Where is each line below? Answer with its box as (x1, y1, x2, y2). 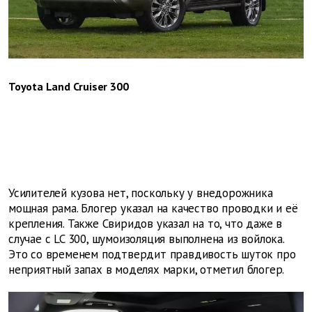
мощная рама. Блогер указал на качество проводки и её (8, 201, 298, 217)
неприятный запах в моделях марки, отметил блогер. (8, 262, 285, 278)
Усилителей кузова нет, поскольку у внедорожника (8, 185, 273, 201)
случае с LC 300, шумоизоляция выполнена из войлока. (8, 231, 284, 247)
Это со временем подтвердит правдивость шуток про (8, 247, 296, 263)
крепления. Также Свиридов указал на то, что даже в (8, 216, 282, 232)
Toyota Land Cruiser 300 (8, 79, 129, 94)
